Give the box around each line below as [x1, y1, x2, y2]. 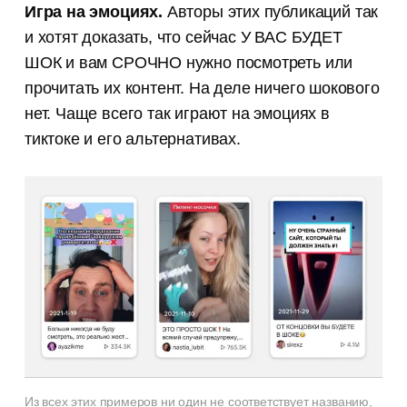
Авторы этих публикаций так [163, 3, 379, 22]
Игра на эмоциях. [24, 3, 163, 22]
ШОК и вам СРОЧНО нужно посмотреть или [24, 54, 353, 73]
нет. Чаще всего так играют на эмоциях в [24, 104, 330, 124]
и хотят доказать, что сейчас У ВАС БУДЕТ [24, 28, 342, 47]
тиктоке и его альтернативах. [24, 130, 241, 149]
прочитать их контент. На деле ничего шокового [24, 79, 380, 98]
